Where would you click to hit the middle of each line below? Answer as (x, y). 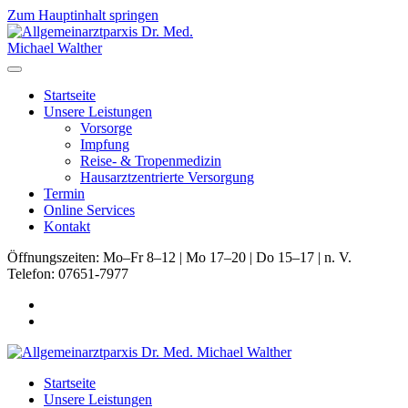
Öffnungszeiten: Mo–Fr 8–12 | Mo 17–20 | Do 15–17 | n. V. (179, 257)
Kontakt (67, 226)
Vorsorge (106, 128)
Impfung (105, 144)
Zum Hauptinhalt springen (83, 15)
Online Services (89, 210)
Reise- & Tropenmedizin (151, 161)
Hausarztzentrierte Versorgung (167, 177)
